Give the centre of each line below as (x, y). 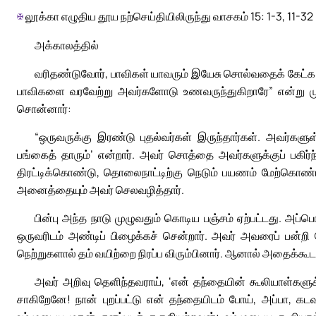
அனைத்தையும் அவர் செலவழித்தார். (101, 189)
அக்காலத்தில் (67, 45)
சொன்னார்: (44, 108)
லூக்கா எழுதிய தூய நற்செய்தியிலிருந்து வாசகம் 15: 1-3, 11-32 (168, 17)
